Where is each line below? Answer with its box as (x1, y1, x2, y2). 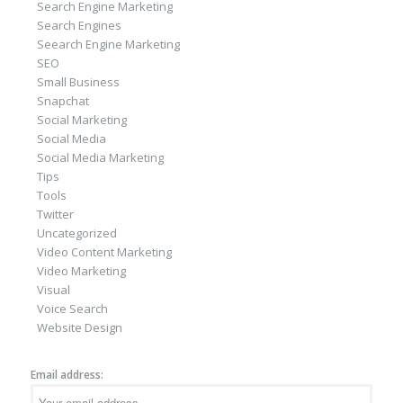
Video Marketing (36, 263, 126, 280)
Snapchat (36, 93, 89, 110)
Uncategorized (36, 225, 117, 242)
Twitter (36, 206, 74, 223)
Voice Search (36, 300, 108, 318)
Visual (36, 282, 70, 299)
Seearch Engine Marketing (36, 36, 180, 53)
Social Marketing (36, 112, 127, 129)
